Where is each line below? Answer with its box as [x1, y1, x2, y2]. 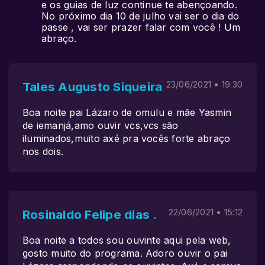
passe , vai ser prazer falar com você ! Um [41, 21, 241, 33]
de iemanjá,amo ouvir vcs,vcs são [22, 119, 179, 131]
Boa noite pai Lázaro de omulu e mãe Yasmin [22, 106, 232, 118]
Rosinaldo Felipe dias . [22, 207, 157, 222]
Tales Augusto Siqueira [22, 79, 163, 94]
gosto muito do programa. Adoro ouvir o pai [22, 247, 228, 259]
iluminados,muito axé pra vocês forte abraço [22, 132, 231, 144]
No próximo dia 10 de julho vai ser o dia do [41, 10, 240, 22]
